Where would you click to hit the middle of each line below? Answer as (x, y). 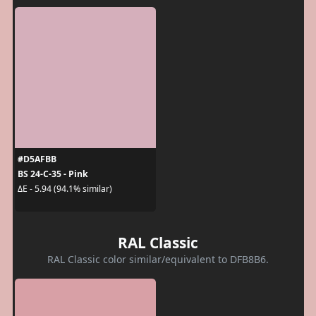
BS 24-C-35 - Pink (53, 174)
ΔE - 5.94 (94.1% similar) (65, 189)
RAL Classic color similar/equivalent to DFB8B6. (158, 259)
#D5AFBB (37, 159)
